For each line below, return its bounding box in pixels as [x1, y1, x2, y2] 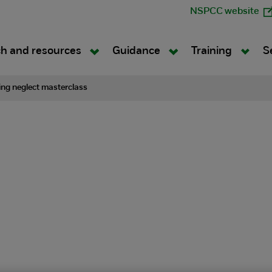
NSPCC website [190, 7, 260, 16]
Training [191, 46, 234, 57]
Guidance [112, 46, 163, 57]
